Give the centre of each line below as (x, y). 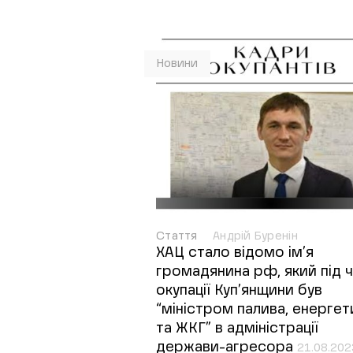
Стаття (178, 236)
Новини (177, 64)
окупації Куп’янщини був (239, 291)
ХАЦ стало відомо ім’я (235, 253)
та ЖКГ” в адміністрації (237, 329)
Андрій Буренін (255, 236)
